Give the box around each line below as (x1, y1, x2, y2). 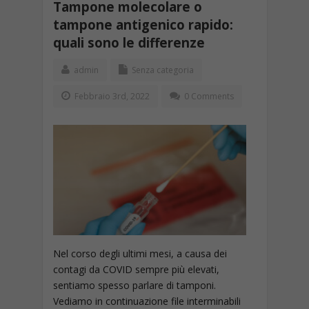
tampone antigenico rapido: (52, 16, 233, 33)
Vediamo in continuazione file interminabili (52, 295, 241, 308)
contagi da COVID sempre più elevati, (52, 263, 219, 276)
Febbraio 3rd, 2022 (72, 90, 150, 102)
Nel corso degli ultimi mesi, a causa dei (52, 247, 227, 260)
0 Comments (183, 90, 234, 102)
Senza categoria (131, 64, 194, 76)
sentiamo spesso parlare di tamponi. (52, 279, 216, 292)
